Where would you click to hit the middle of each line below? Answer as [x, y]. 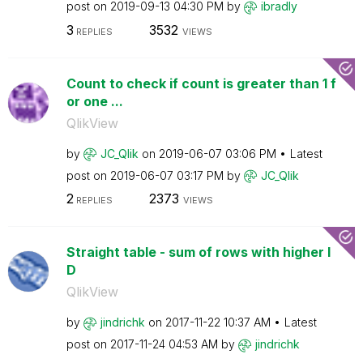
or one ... [94, 101]
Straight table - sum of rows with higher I [198, 252]
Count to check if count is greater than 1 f [201, 83]
